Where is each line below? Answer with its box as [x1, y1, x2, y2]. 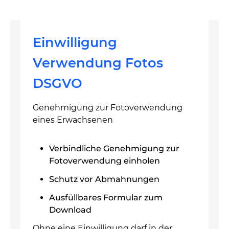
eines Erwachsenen [33, 115, 113, 125]
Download [49, 205, 91, 215]
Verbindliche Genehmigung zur [49, 144, 179, 153]
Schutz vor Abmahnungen [49, 174, 159, 184]
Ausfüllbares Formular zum [49, 193, 163, 202]
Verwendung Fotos [33, 55, 163, 71]
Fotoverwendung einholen [49, 156, 160, 166]
